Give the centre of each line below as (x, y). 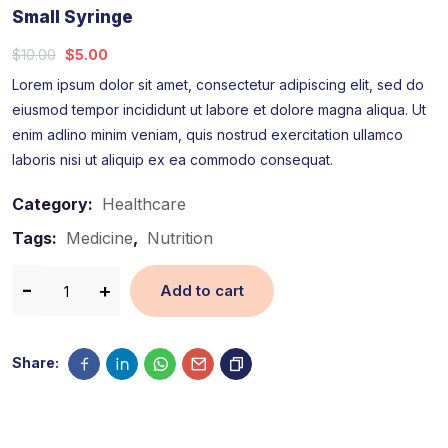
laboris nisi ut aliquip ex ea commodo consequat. (172, 160)
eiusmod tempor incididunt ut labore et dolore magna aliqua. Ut (219, 110)
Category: (54, 204)
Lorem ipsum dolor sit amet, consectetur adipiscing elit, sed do (218, 85)
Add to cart (202, 291)
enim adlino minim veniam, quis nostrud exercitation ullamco (207, 135)
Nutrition (180, 238)
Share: (35, 363)
